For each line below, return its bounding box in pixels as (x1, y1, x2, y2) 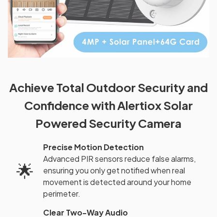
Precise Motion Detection (43, 142, 144, 153)
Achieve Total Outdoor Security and (9, 79, 208, 94)
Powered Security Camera (35, 115, 182, 130)
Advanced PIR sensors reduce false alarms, (43, 154, 196, 164)
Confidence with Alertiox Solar (24, 97, 193, 112)
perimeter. (43, 188, 80, 199)
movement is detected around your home (43, 177, 191, 187)
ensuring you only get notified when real (43, 165, 185, 176)
